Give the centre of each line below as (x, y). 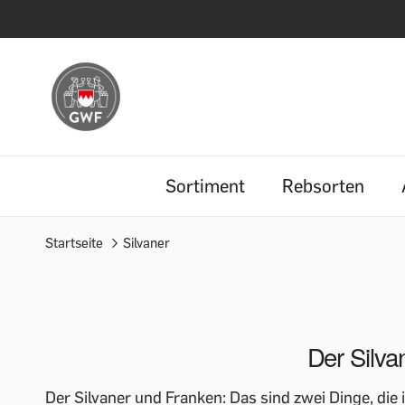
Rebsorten (323, 186)
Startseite (74, 243)
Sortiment (205, 186)
